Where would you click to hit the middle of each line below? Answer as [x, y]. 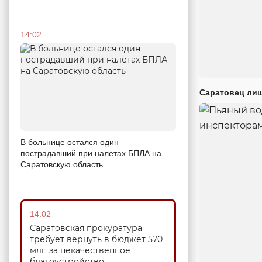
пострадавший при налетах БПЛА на [91, 153]
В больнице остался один [70, 142]
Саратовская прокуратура [86, 228]
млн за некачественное [80, 250]
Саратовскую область [62, 164]
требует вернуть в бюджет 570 [96, 239]
